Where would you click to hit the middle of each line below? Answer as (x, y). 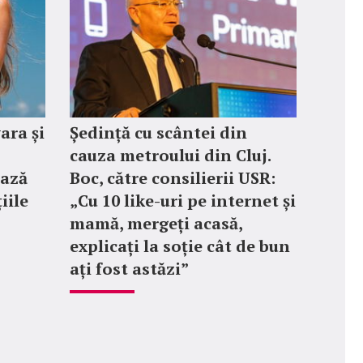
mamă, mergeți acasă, (156, 223)
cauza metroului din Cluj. (170, 155)
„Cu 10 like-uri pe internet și (183, 201)
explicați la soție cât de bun (180, 246)
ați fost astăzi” (129, 269)
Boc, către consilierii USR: (173, 178)
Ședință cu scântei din (158, 132)
